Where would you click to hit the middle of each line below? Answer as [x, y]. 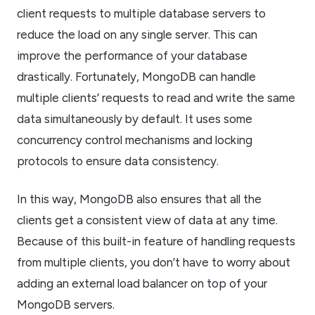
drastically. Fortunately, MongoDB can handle [136, 76]
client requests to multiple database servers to [141, 13]
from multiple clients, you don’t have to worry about [154, 262]
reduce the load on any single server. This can [137, 34]
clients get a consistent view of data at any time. [147, 220]
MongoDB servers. [66, 304]
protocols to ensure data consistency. [118, 161]
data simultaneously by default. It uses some [135, 118]
